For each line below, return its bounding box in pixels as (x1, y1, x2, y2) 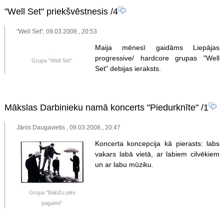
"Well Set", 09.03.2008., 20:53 (16, 27, 97, 34)
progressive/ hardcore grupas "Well (94, 53, 220, 62)
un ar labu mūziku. (94, 160, 153, 168)
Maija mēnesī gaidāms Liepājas (94, 43, 220, 51)
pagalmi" (41, 199, 62, 206)
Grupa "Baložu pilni (28, 189, 75, 195)
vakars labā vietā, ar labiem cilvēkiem (94, 149, 220, 158)
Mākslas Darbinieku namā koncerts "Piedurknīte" (4, 102, 198, 113)
